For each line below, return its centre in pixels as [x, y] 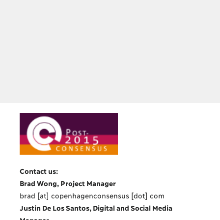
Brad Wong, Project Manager [68, 183]
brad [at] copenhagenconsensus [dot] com [92, 195]
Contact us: [39, 170]
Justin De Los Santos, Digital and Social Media [96, 207]
